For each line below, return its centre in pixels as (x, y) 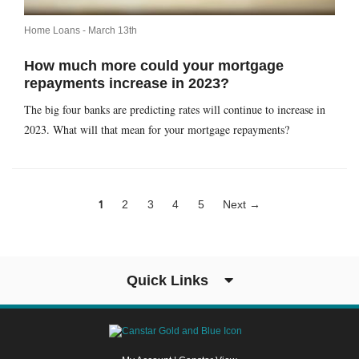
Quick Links (169, 280)
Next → (242, 204)
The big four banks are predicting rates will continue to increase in (175, 109)
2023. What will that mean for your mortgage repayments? (157, 129)
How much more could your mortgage (154, 65)
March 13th (113, 30)
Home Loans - (56, 30)
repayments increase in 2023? (127, 83)
